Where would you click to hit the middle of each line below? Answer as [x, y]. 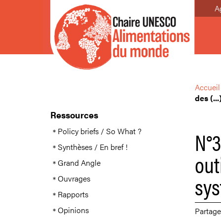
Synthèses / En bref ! [93, 147]
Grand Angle [79, 163]
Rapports [73, 194]
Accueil [207, 87]
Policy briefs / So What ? [100, 131]
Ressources [74, 115]
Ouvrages [74, 178]
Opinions [73, 210]
